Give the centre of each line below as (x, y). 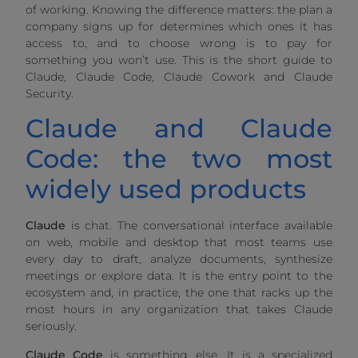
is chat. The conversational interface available (199, 226)
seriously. (52, 326)
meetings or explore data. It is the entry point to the (179, 276)
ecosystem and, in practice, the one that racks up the (179, 293)
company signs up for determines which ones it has (179, 26)
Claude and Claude (179, 129)
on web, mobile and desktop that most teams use (179, 243)
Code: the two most (179, 159)
